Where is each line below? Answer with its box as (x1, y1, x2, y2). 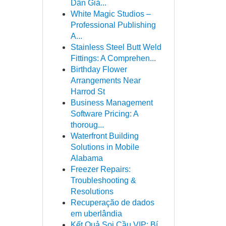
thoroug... (70, 121, 104, 129)
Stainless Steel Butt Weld (70, 43, 161, 51)
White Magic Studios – (70, 10, 151, 18)
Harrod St (70, 87, 105, 96)
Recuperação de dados (70, 198, 154, 207)
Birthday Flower (70, 65, 127, 74)
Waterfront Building (70, 132, 139, 140)
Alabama (70, 154, 103, 162)
